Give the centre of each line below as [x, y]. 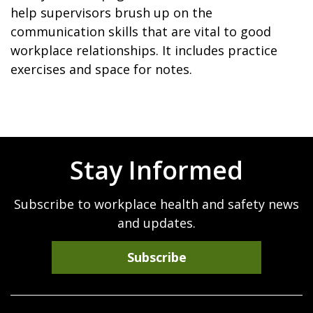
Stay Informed [156, 170]
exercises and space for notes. [101, 69]
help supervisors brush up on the [111, 13]
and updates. [156, 223]
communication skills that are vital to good [141, 31]
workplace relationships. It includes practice [144, 50]
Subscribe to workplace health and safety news [156, 204]
